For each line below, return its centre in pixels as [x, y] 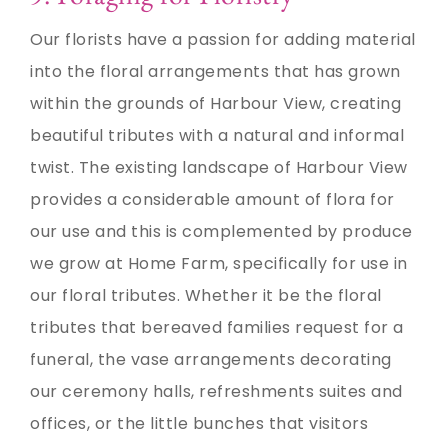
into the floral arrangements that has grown [215, 71]
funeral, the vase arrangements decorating [211, 359]
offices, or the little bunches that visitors [199, 423]
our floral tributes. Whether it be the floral [206, 295]
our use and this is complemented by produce [221, 231]
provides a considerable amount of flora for [212, 199]
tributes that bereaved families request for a [217, 327]
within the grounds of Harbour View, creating [215, 103]
